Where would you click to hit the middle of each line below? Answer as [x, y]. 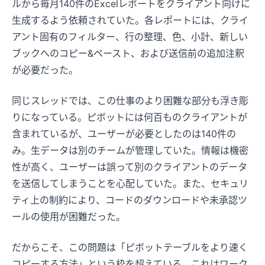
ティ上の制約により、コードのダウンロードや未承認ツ [130, 200]
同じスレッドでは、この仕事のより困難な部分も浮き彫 [130, 100]
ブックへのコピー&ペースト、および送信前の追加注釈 [128, 53]
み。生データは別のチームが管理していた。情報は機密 [130, 150]
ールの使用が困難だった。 [69, 216]
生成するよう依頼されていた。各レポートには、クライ [130, 20]
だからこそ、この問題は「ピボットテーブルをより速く [130, 247]
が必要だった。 [45, 70]
